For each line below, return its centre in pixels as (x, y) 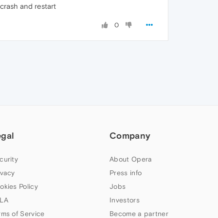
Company (130, 136)
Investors (125, 200)
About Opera (131, 159)
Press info (126, 173)
